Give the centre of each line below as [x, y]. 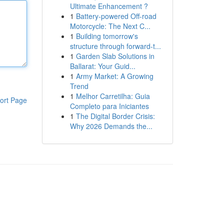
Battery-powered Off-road [116, 16]
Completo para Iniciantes [109, 106]
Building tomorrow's [107, 36]
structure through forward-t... [115, 46]
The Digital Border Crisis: [115, 116]
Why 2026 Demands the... [111, 126]
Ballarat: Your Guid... [102, 66]
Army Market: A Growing [114, 76]
